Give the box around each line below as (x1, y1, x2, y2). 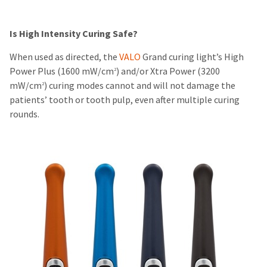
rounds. (10, 107, 39, 120)
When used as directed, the (10, 50, 119, 63)
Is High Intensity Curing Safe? (10, 27, 138, 40)
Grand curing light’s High (141, 50, 244, 63)
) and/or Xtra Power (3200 (116, 64, 220, 77)
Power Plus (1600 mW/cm (10, 64, 114, 77)
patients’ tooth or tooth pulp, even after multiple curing (10, 93, 240, 106)
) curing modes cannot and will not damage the (44, 79, 235, 92)
